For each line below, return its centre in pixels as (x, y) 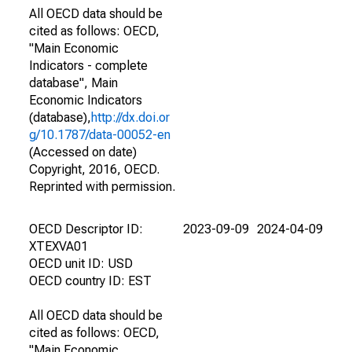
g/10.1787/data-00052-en (100, 135)
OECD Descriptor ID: (86, 229)
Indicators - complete (88, 66)
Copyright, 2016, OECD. (94, 169)
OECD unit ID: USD (81, 264)
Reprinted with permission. (102, 187)
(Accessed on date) (83, 152)
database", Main (73, 83)
